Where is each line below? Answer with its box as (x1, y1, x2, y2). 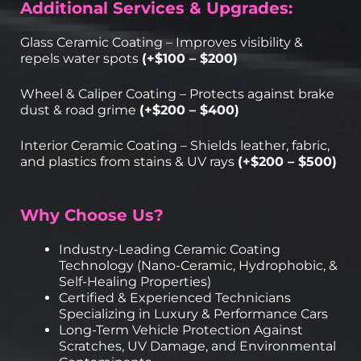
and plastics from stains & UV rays (20, 153, 238, 169)
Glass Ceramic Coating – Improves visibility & (20, 34, 303, 50)
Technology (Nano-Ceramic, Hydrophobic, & (59, 257, 338, 273)
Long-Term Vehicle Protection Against (59, 322, 303, 338)
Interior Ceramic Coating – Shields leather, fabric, (20, 137, 330, 153)
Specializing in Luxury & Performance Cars (59, 305, 328, 322)
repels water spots (20, 50, 142, 66)
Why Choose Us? (20, 205, 164, 225)
